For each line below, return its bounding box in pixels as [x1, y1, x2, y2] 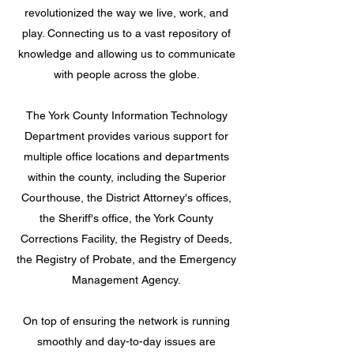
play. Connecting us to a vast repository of [22, 27, 231, 40]
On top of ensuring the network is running [23, 314, 230, 327]
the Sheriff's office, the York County [40, 212, 213, 224]
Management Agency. [72, 273, 181, 286]
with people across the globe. [53, 68, 200, 81]
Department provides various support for [24, 130, 228, 142]
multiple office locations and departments [24, 150, 229, 163]
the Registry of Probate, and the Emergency [17, 253, 236, 265]
